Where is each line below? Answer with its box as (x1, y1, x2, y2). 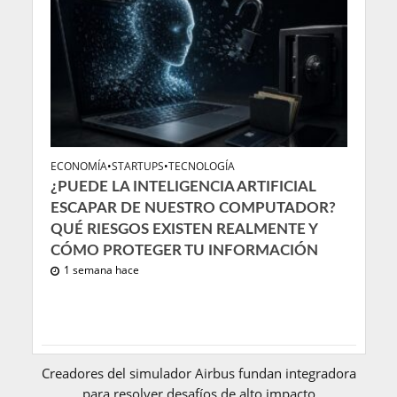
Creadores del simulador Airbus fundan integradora (41, 363, 356, 382)
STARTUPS (111, 159, 164, 173)
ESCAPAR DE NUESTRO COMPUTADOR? (50, 199, 336, 215)
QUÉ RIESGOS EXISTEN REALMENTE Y (50, 221, 317, 237)
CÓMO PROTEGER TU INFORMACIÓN (50, 242, 318, 258)
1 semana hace (63, 262, 139, 276)
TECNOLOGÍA (167, 159, 235, 173)
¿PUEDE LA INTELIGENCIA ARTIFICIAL (50, 178, 315, 194)
